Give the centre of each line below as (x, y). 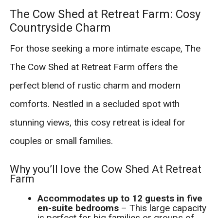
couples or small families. (61, 141)
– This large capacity (163, 208)
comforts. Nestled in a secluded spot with (95, 104)
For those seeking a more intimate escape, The (105, 49)
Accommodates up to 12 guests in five (120, 199)
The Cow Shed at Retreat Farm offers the (94, 67)
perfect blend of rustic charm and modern (95, 86)
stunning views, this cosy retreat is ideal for (98, 123)
